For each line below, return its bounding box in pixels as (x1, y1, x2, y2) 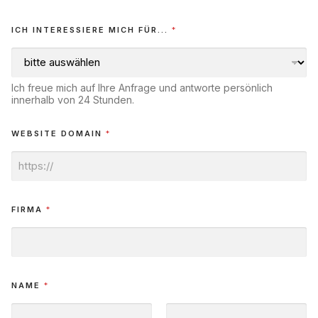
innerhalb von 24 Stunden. (11, 93, 134, 106)
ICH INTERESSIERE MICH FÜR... (11, 24, 172, 35)
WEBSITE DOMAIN (11, 128, 106, 138)
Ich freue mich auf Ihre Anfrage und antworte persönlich (11, 81, 273, 94)
